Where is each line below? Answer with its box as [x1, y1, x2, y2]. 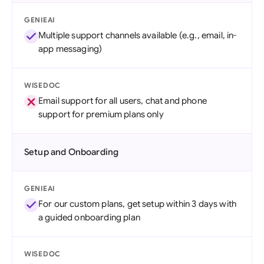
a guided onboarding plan [38, 212, 140, 223]
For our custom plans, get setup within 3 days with [38, 199, 237, 209]
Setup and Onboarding [24, 147, 119, 157]
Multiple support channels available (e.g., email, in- [38, 30, 237, 41]
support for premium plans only [38, 109, 164, 120]
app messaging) [38, 44, 103, 54]
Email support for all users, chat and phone [38, 95, 207, 106]
